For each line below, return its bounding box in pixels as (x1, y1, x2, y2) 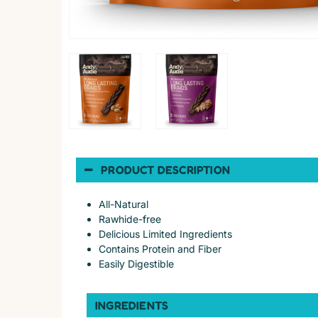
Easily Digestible (99, 257, 174, 270)
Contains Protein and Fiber (99, 242, 221, 255)
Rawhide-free (99, 212, 161, 225)
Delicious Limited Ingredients (99, 227, 232, 240)
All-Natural (99, 197, 148, 210)
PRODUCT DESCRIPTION (101, 162, 231, 177)
